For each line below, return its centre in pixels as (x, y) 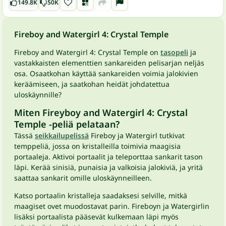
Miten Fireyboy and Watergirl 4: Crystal (101, 112)
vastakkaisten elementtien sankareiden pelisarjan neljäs (109, 63)
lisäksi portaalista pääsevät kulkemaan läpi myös (96, 217)
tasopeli (174, 52)
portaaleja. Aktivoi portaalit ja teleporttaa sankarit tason (108, 157)
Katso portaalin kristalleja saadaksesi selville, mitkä (101, 195)
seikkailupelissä (62, 135)
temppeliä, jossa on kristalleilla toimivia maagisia (97, 146)
